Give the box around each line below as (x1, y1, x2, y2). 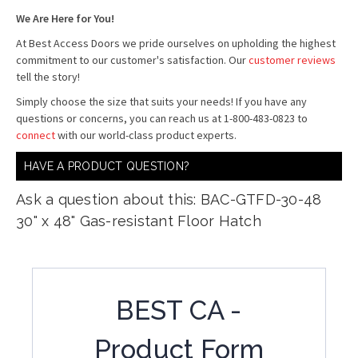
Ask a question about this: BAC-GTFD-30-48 (16, 191, 322, 208)
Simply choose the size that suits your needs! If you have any (16, 94, 307, 109)
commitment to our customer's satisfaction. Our (16, 53, 249, 67)
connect (16, 128, 55, 142)
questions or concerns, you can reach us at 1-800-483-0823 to (16, 111, 308, 125)
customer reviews (249, 53, 336, 67)
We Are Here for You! (16, 11, 119, 26)
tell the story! (16, 70, 85, 84)
